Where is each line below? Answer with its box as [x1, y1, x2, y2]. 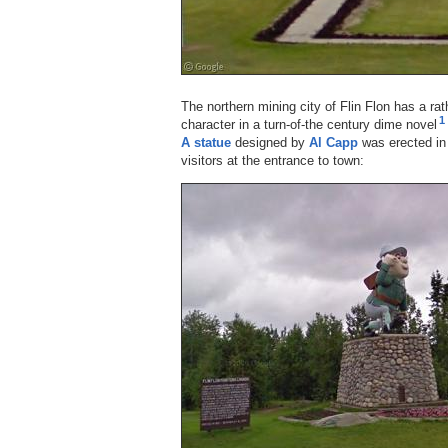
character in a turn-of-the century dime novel [181, 116, 437, 132]
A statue [181, 134, 231, 150]
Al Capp [309, 134, 358, 150]
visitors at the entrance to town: [181, 152, 364, 168]
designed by [231, 134, 309, 150]
